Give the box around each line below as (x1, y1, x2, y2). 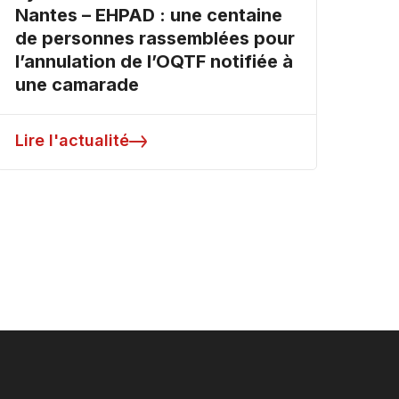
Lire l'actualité (15, 131, 129, 151)
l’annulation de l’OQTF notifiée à (15, 51, 293, 73)
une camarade (15, 74, 139, 96)
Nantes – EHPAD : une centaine (15, 4, 282, 27)
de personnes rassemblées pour (15, 28, 295, 50)
